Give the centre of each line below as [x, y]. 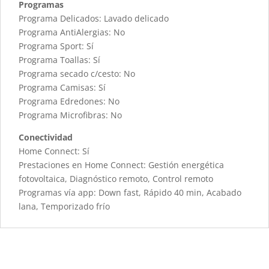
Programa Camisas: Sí [62, 88]
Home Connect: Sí [54, 151]
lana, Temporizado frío [64, 207]
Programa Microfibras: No [70, 115]
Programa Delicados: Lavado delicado [94, 19]
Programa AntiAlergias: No [72, 32]
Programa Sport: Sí [56, 46]
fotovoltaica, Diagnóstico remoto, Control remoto [116, 179]
